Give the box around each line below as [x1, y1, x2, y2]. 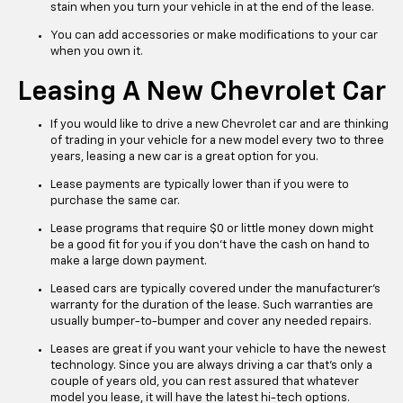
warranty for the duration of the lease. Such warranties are [50, 300, 373, 312]
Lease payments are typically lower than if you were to [50, 179, 349, 192]
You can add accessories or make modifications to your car [50, 30, 378, 42]
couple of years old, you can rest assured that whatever [50, 376, 359, 389]
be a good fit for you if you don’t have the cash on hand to [50, 239, 370, 252]
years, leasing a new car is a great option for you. [50, 151, 318, 164]
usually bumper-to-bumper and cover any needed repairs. [50, 316, 372, 328]
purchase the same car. [50, 195, 180, 208]
